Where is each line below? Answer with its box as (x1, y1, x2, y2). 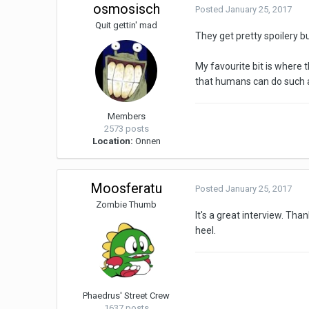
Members (107, 111, 146, 122)
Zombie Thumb (96, 199, 157, 210)
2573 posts (103, 123, 149, 134)
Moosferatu (90, 180, 163, 197)
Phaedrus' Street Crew (83, 290, 170, 301)
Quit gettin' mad (95, 20, 158, 31)
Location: (92, 136, 133, 147)
